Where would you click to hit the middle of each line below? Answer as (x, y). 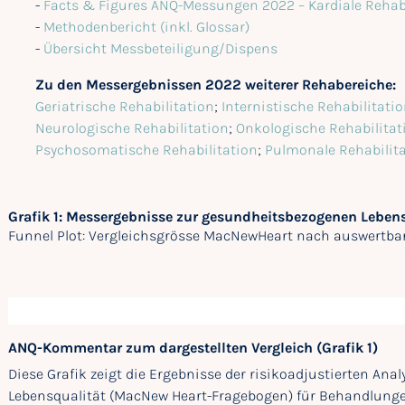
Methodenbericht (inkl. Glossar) (146, 26)
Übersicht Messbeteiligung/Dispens (160, 48)
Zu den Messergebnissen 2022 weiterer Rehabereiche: (216, 84)
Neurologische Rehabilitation (132, 127)
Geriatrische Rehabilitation (125, 106)
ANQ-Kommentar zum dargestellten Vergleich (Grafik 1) (193, 347)
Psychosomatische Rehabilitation (146, 149)
